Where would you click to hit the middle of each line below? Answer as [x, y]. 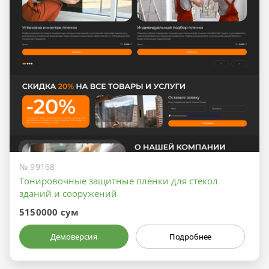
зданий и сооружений [68, 193]
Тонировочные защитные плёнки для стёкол [119, 180]
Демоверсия [74, 236]
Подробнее [190, 236]
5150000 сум [49, 212]
